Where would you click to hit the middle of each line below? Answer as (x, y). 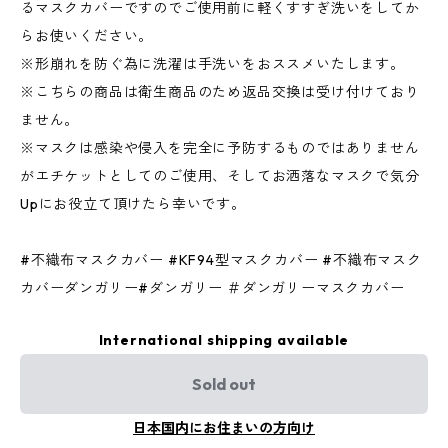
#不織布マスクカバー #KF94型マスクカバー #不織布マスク (221, 260)
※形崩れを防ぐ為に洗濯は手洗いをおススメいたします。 (212, 64)
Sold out (224, 384)
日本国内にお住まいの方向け (224, 428)
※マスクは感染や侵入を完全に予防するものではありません (220, 148)
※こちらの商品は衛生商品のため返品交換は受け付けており (220, 92)
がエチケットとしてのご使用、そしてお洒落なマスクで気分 (220, 176)
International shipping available (224, 340)
